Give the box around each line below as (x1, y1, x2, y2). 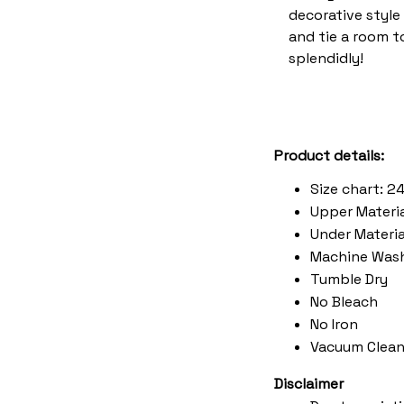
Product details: (274, 145, 384, 165)
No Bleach (310, 291, 378, 311)
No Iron (310, 314, 358, 334)
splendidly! (289, 49, 363, 69)
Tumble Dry (310, 269, 388, 289)
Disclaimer (274, 373, 344, 393)
